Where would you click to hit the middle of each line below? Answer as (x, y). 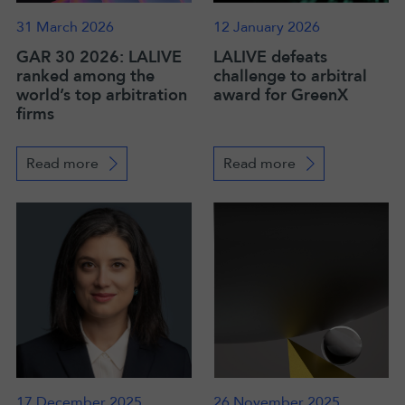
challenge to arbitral (290, 76)
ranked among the (85, 76)
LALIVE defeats (270, 57)
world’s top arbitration (102, 95)
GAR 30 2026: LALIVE (99, 57)
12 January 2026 (267, 27)
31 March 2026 (65, 27)
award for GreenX (281, 95)
